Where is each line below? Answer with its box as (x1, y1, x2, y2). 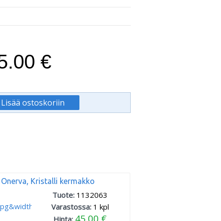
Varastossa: (51, 202, 93, 212)
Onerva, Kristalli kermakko (1, 177, 95, 185)
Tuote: (52, 190, 77, 200)
